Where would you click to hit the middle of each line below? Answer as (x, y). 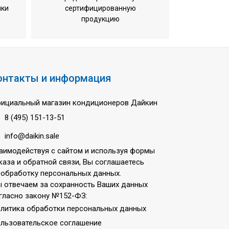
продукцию (100, 19)
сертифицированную (100, 8)
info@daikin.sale (32, 136)
